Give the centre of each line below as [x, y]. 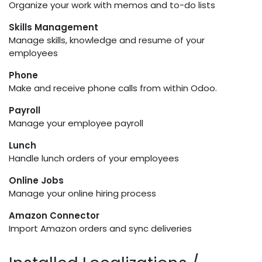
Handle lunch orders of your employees [94, 158]
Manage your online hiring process [82, 193]
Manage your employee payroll [76, 123]
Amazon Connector [54, 216]
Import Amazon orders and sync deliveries [100, 228]
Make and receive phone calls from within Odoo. [113, 88]
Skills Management [54, 27]
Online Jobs [36, 180]
